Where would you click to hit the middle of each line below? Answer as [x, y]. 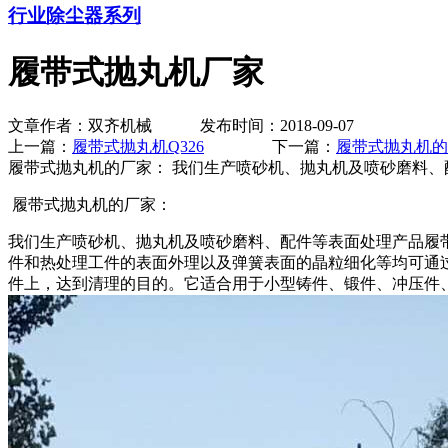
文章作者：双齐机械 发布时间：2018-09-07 [181, 125]
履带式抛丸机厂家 [136, 71]
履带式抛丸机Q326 [138, 146]
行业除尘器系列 [74, 16]
